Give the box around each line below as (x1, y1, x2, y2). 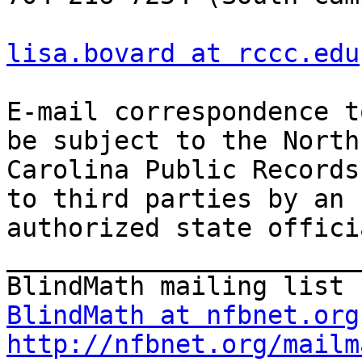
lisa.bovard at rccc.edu (6, 39, 360, 69)
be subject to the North (6, 126, 360, 156)
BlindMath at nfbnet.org (6, 301, 360, 330)
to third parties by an (6, 184, 344, 214)
